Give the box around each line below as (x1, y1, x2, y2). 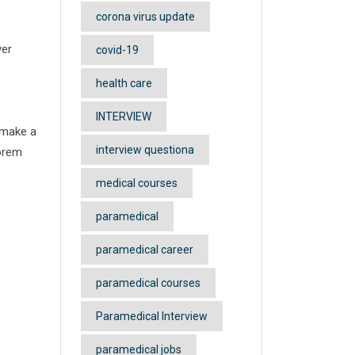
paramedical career (96, 243, 193, 256)
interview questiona (96, 143, 194, 156)
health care (96, 77, 152, 90)
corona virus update (96, 10, 195, 23)
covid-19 (96, 44, 139, 56)
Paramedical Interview (96, 310, 208, 323)
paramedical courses (96, 277, 200, 289)
